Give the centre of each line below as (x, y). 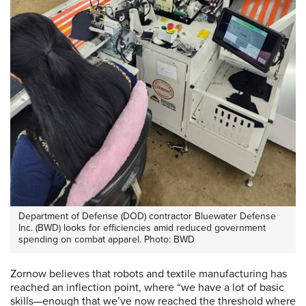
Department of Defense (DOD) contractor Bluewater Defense (147, 216)
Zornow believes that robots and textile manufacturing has (149, 274)
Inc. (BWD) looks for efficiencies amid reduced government (142, 227)
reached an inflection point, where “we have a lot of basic (147, 287)
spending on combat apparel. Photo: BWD (107, 239)
